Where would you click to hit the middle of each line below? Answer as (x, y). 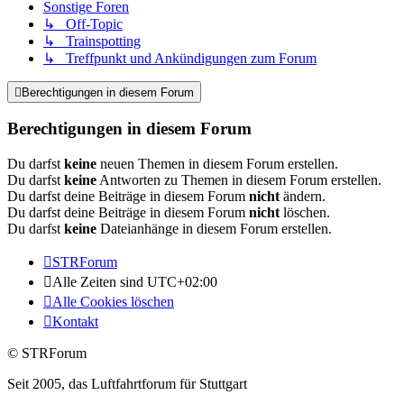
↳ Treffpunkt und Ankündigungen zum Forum (180, 58)
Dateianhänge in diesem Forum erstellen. (214, 228)
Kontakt (75, 321)
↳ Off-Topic (83, 23)
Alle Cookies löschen (113, 301)
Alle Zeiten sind (100, 281)
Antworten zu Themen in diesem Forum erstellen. (239, 179)
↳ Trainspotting (92, 41)
